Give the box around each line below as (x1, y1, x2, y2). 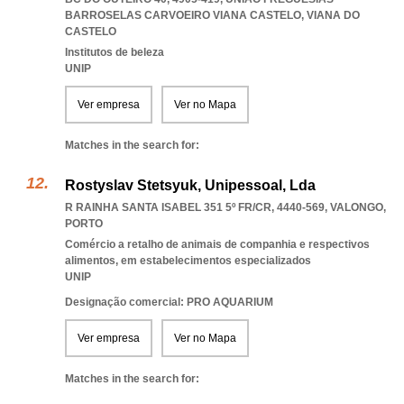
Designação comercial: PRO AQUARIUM (65, 296, 273, 308)
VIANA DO (307, 9, 360, 22)
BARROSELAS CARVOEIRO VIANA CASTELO (65, 9, 301, 22)
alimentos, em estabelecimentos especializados (65, 254, 311, 267)
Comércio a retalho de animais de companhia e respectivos (65, 238, 370, 251)
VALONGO (330, 201, 383, 214)
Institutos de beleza (65, 46, 164, 59)
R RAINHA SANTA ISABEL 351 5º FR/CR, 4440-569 (65, 201, 325, 214)
